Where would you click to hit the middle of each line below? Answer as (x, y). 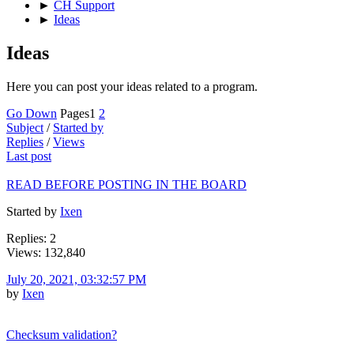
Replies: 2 (31, 238)
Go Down (32, 113)
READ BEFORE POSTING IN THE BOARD (126, 184)
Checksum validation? (62, 334)
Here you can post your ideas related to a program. (132, 86)
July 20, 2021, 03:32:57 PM (76, 279)
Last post (29, 156)
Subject (25, 127)
